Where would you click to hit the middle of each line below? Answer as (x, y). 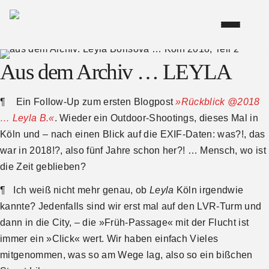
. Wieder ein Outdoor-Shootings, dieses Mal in (156, 118)
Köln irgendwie (209, 190)
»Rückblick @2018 (218, 102)
